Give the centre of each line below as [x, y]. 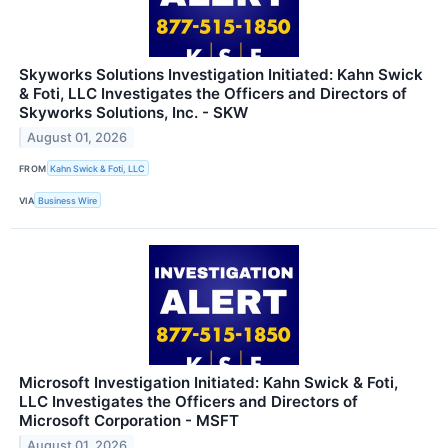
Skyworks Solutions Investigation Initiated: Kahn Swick [221, 75]
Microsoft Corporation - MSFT [129, 421]
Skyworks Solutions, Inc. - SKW [133, 113]
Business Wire [68, 200]
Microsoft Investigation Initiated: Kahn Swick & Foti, [208, 383]
